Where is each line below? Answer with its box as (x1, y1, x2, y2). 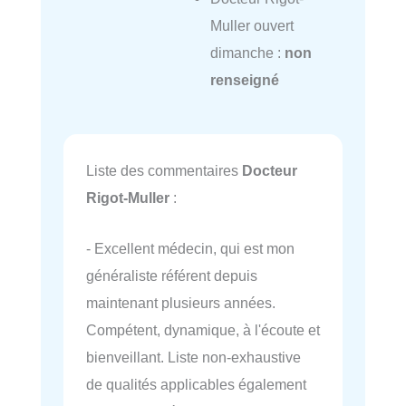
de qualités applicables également (86, 376, 306, 393)
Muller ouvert (209, 17, 294, 34)
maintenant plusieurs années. (86, 295, 275, 312)
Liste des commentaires (86, 161, 242, 179)
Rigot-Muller (86, 188, 169, 206)
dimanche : (209, 44, 285, 62)
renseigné (209, 72, 279, 89)
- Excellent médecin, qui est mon (86, 240, 295, 257)
